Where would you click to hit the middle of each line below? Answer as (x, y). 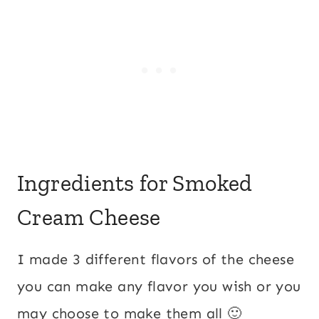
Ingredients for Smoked (135, 183)
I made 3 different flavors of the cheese (156, 260)
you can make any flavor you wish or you (159, 287)
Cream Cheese (89, 218)
